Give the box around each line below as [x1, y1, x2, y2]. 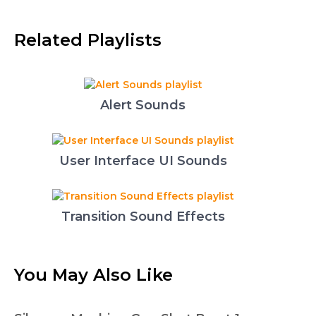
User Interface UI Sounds [59, 153, 227, 169]
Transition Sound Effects [61, 209, 225, 224]
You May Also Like [14, 265, 173, 285]
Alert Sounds [100, 97, 186, 113]
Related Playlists [14, 30, 162, 50]
